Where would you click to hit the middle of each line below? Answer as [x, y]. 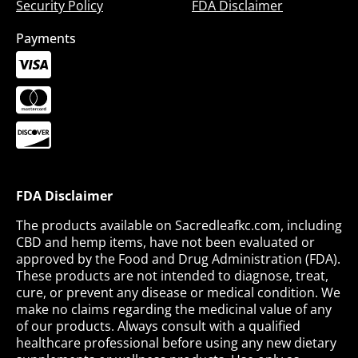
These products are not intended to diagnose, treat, [172, 275]
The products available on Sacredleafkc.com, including [179, 225]
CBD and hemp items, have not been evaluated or [165, 242]
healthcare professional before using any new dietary [176, 342]
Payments [46, 38]
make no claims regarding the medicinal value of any [174, 309]
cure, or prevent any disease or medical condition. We [178, 292]
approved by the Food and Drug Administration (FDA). [178, 259]
